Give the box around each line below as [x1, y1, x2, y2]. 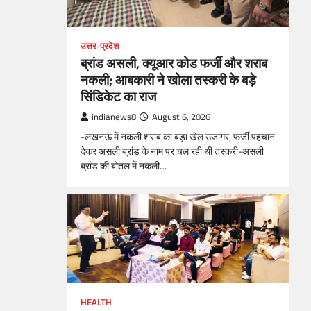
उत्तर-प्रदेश [81, 39, 119, 53]
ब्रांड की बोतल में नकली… [81, 158, 167, 174]
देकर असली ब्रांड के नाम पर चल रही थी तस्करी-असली [81, 143, 264, 159]
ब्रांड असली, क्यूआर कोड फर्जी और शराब [81, 52, 267, 73]
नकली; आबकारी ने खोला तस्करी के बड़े [81, 69, 256, 90]
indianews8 [92, 110, 136, 124]
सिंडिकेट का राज [81, 85, 156, 106]
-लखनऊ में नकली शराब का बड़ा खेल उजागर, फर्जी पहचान [81, 128, 275, 144]
